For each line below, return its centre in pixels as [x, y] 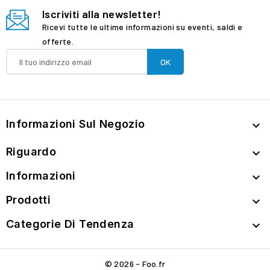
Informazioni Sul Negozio [76, 124]
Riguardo [31, 152]
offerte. [58, 42]
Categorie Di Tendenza [70, 224]
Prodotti [29, 200]
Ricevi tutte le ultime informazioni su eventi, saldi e [143, 27]
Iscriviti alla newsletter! [102, 14]
